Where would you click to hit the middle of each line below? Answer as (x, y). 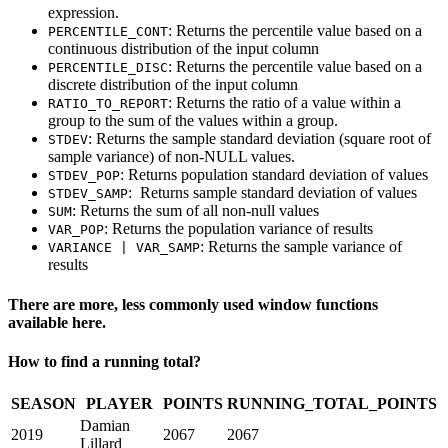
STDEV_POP (84, 176)
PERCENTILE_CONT (108, 32)
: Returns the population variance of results (238, 229)
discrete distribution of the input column (173, 85)
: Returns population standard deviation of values (274, 175)
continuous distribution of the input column (183, 49)
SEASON (43, 404)
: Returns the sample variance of (301, 247)
